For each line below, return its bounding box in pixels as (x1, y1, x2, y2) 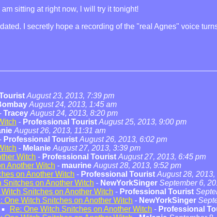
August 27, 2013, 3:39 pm (53, 144, 140, 152)
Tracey (3, 109, 28, 117)
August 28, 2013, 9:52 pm (93, 161, 181, 170)
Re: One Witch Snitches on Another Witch (10, 205, 152, 213)
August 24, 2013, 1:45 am (29, 100, 117, 108)
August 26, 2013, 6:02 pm (79, 135, 167, 143)
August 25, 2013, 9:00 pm (99, 118, 186, 126)
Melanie (23, 144, 51, 152)
